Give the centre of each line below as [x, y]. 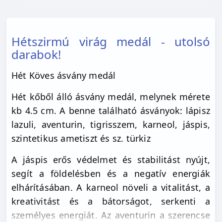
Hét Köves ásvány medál [64, 75]
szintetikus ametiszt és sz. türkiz [81, 138]
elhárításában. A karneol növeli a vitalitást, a [111, 187]
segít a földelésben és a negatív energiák [111, 173]
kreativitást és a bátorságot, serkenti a [111, 201]
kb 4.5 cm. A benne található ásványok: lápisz [111, 110]
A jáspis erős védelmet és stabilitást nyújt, [111, 159]
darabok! [36, 54]
